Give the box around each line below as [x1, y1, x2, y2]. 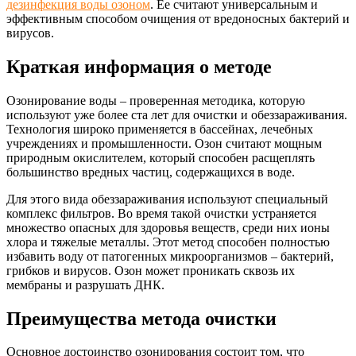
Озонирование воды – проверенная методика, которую [6, 93, 305, 107]
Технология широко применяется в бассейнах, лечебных [6, 122, 313, 136]
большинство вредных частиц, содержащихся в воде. [6, 164, 295, 179]
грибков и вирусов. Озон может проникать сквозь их [6, 263, 295, 277]
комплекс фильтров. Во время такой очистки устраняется [6, 206, 316, 220]
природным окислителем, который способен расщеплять [6, 150, 315, 164]
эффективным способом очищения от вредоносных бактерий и [6, 11, 350, 25]
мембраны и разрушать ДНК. [6, 277, 164, 292]
